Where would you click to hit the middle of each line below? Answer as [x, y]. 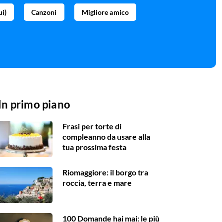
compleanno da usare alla [106, 137]
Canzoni [44, 12]
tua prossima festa [94, 147]
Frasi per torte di [92, 126]
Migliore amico [105, 12]
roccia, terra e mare [97, 183]
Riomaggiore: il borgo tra [105, 172]
